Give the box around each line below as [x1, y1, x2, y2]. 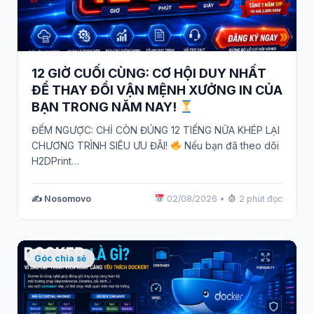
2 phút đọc [237, 193, 282, 204]
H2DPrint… [32, 154, 79, 167]
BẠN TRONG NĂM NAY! [32, 100, 179, 115]
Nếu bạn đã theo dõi [181, 139, 279, 151]
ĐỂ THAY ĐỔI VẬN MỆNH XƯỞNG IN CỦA [32, 83, 282, 98]
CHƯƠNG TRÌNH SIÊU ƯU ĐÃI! [32, 139, 170, 151]
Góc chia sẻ [34, 252, 86, 264]
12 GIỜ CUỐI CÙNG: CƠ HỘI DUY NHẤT [32, 66, 266, 81]
